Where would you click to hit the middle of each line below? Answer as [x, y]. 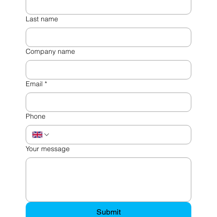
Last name [42, 19]
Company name [50, 51]
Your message [47, 148]
